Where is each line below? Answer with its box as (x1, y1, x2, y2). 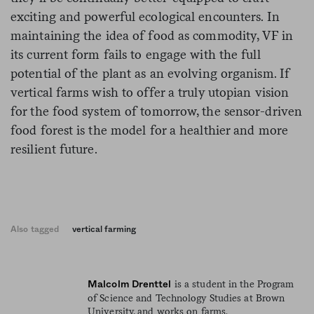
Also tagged (11, 224, 60, 233)
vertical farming (72, 224, 137, 233)
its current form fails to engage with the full (11, 46, 261, 62)
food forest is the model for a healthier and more (11, 122, 288, 137)
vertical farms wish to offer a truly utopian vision (11, 84, 289, 100)
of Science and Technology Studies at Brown (88, 292, 285, 303)
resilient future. (11, 141, 97, 156)
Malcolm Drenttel (88, 279, 172, 289)
